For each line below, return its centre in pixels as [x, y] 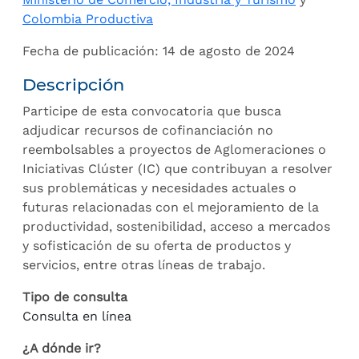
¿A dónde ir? [62, 348]
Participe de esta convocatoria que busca [152, 111]
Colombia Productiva [88, 19]
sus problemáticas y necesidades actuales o [159, 188]
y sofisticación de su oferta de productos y [157, 246]
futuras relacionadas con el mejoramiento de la [171, 207]
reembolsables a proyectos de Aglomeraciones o [174, 149]
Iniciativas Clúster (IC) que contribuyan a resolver [177, 169]
